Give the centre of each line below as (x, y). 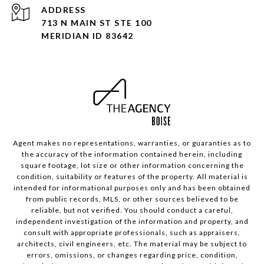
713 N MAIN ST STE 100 (97, 23)
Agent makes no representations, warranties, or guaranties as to (132, 143)
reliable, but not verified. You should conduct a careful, (132, 210)
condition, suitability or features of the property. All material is (132, 177)
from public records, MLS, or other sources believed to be (132, 199)
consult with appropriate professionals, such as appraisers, (132, 233)
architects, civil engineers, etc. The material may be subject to (132, 244)
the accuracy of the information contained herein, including (132, 154)
